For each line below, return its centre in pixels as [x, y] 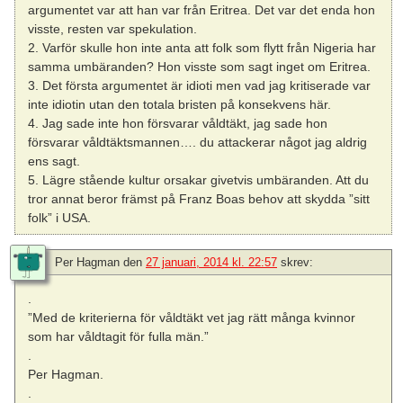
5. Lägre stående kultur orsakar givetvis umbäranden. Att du [199, 180]
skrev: [297, 263]
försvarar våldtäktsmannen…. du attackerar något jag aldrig [198, 143]
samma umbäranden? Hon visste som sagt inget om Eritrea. [200, 67]
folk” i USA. [60, 218]
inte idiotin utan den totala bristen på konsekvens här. [180, 105]
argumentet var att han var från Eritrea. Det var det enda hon [202, 10]
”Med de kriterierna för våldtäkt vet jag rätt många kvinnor [192, 318]
